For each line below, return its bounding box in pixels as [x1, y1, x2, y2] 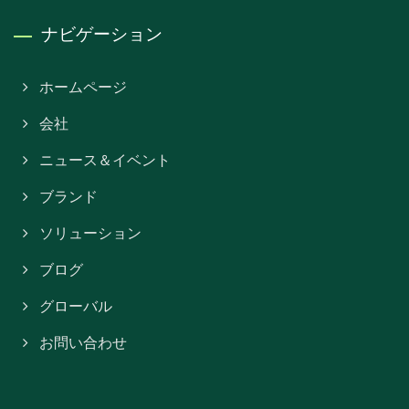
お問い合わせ [39, 335, 127, 351]
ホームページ [39, 79, 127, 95]
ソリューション [39, 225, 142, 241]
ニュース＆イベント [39, 152, 171, 168]
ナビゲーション [41, 21, 163, 46]
